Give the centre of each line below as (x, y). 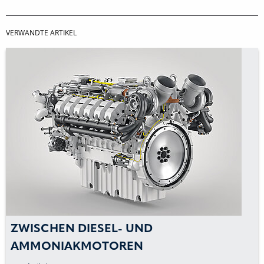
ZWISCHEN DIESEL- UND (82, 229)
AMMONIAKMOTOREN (77, 247)
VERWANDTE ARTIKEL (41, 32)
